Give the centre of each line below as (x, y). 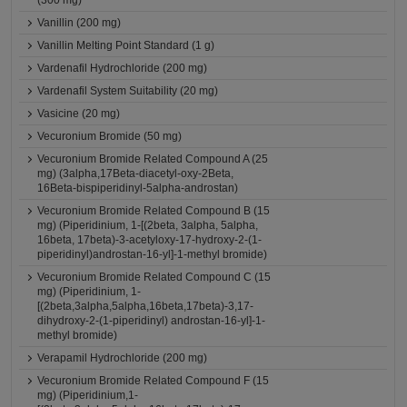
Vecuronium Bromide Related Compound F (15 (154, 381)
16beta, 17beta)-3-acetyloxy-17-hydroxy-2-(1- (150, 240)
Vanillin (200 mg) (79, 23)
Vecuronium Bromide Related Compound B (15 (154, 211)
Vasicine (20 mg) (79, 114)
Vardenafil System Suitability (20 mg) (128, 91)
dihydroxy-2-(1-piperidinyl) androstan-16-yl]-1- (152, 321)
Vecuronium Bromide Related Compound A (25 (153, 159)
